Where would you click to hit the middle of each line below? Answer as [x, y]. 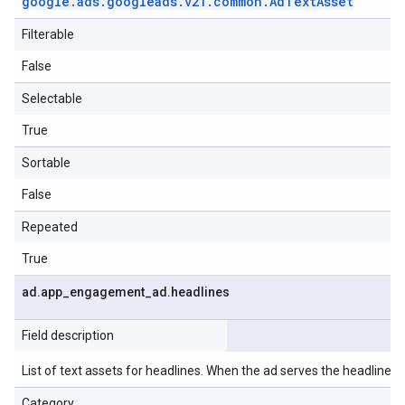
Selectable [52, 99]
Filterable [48, 34]
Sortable [46, 163]
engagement [107, 292]
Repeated [50, 227]
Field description [68, 335]
